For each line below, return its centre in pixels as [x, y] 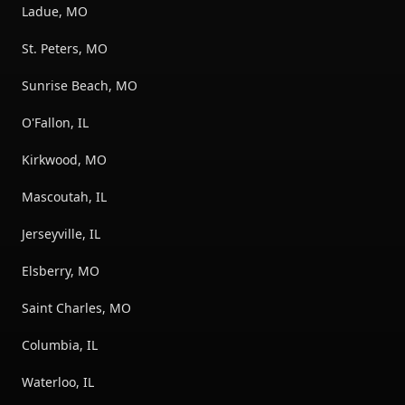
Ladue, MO [55, 11]
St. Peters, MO [65, 48]
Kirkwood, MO [64, 160]
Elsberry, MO [61, 271]
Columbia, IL [60, 345]
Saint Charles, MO [76, 308]
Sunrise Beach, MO [80, 85]
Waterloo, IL [58, 382]
